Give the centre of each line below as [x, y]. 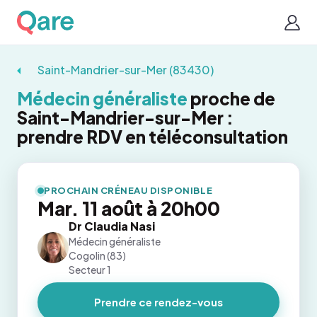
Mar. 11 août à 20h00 [129, 208]
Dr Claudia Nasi [112, 226]
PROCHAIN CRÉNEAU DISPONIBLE [128, 190]
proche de [231, 98]
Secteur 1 [90, 270]
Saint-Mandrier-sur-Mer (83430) [125, 70]
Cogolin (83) [97, 255]
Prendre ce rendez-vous [158, 302]
